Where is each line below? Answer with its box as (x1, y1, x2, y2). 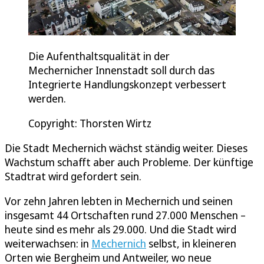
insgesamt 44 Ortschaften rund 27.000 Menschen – (5, 208, 246, 223)
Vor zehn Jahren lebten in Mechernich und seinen (5, 194, 233, 209)
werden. (28, 91, 66, 106)
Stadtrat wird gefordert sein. (5, 169, 144, 184)
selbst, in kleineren (146, 236, 236, 251)
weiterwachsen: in (5, 236, 91, 251)
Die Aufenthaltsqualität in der (28, 49, 170, 64)
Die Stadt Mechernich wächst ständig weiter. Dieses (5, 141, 247, 156)
